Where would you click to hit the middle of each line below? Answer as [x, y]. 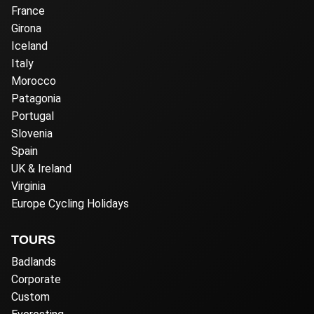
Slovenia [32, 133]
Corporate [36, 279]
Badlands [34, 261]
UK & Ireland [41, 168]
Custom [30, 296]
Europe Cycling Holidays [70, 203]
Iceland [29, 46]
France [28, 11]
